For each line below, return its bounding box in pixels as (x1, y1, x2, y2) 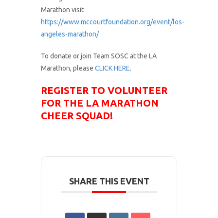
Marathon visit (41, 5, 84, 14)
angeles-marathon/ (41, 30, 99, 38)
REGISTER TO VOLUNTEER (41, 84, 167, 96)
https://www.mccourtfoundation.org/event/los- (41, 18, 184, 26)
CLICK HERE (95, 64, 130, 72)
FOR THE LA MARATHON (41, 97, 159, 109)
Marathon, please (41, 64, 95, 72)
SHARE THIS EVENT (69, 176, 149, 186)
